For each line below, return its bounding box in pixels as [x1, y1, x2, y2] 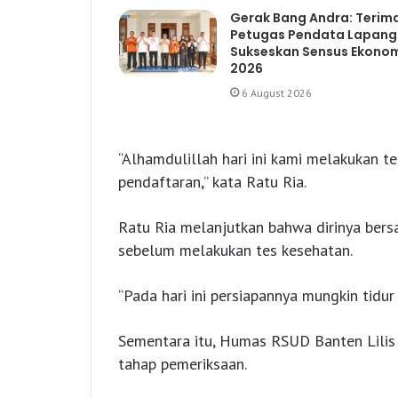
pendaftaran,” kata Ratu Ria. [118, 171, 306, 192]
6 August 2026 [241, 85, 312, 99]
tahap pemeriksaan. [118, 353, 247, 374]
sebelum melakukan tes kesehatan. [118, 239, 353, 260]
